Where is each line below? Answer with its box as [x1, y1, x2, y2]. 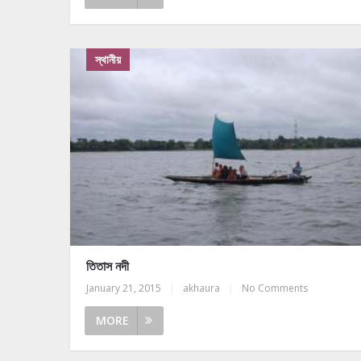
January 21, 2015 [86, 280, 161, 295]
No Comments [242, 280, 308, 295]
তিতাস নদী [86, 257, 129, 274]
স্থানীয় [95, 52, 121, 68]
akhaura [183, 280, 220, 295]
